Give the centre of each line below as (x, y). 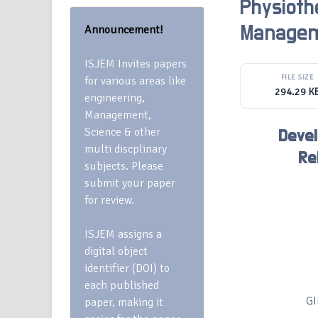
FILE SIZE (297, 77)
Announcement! (124, 30)
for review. (109, 200)
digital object (116, 251)
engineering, (115, 98)
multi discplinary (126, 149)
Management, (118, 115)
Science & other (122, 132)
